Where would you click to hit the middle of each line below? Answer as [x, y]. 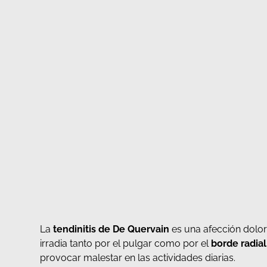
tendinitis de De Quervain [111, 229]
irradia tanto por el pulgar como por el [126, 244]
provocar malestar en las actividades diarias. [138, 258]
